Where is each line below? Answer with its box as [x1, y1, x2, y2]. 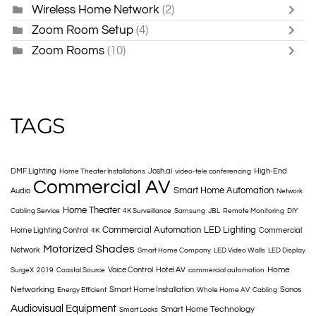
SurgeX [11, 267, 34, 274]
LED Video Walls [214, 247, 265, 255]
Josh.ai [148, 167, 172, 176]
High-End [254, 167, 287, 176]
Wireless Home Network [32, 4, 159, 16]
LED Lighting [204, 225, 256, 236]
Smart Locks [119, 306, 158, 314]
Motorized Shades [43, 243, 135, 255]
